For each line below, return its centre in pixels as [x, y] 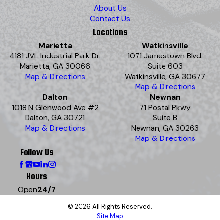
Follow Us [37, 152]
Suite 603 [165, 66]
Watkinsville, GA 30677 [165, 76]
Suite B [165, 118]
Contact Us [110, 18]
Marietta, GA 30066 [55, 66]
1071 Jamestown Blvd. [165, 56]
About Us [110, 8]
